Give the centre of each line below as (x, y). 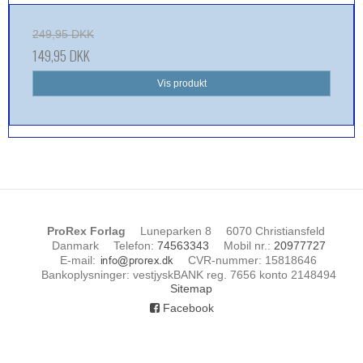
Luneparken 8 (175, 231)
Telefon (132, 246)
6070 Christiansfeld (275, 231)
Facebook (186, 308)
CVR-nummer (224, 260)
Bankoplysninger (83, 274)
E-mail (77, 260)
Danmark (75, 246)
